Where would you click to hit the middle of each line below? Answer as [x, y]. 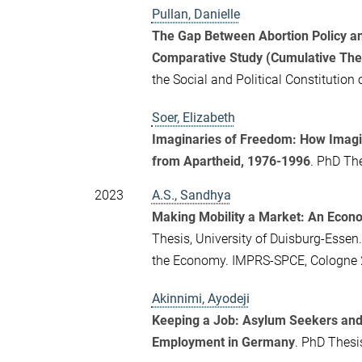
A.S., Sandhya [191, 196]
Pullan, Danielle [196, 14]
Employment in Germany [223, 343]
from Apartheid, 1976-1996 [231, 162]
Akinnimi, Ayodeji [200, 299]
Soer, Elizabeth [193, 118]
